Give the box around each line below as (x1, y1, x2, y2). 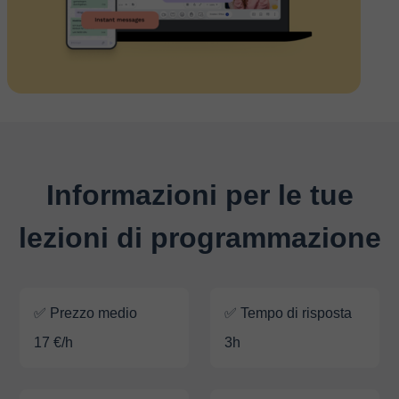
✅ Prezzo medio (34, 305, 138, 321)
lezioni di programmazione (18, 221, 381, 254)
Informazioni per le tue (45, 178, 354, 211)
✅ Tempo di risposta (224, 305, 352, 321)
